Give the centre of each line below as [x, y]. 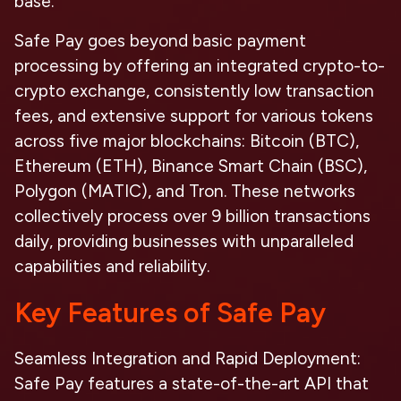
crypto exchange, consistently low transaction [194, 91]
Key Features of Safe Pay [170, 313]
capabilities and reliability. [112, 266]
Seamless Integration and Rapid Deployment [186, 358]
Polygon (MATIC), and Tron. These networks [185, 191]
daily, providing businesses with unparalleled [184, 241]
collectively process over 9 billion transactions [192, 216]
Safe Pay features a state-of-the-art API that [192, 384]
